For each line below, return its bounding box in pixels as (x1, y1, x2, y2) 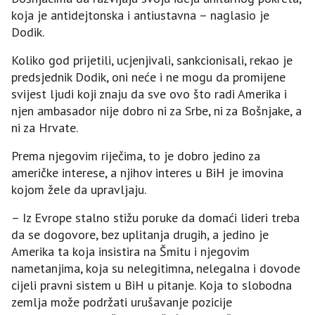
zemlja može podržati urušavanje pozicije (11, 293, 232, 310)
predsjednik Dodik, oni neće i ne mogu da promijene (11, 68, 285, 85)
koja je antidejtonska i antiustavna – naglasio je (11, 6, 269, 23)
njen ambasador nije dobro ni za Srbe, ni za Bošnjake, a (11, 102, 302, 119)
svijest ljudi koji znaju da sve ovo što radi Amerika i (11, 85, 287, 102)
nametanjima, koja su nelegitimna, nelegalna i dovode (11, 259, 300, 276)
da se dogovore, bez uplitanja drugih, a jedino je (11, 226, 269, 243)
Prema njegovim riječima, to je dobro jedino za (11, 147, 260, 164)
